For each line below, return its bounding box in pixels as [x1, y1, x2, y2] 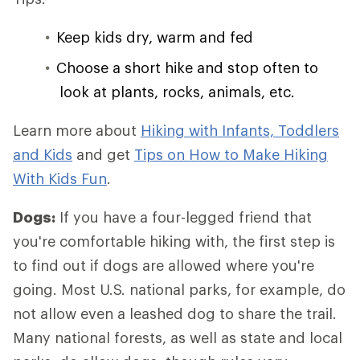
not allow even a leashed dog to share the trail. [13, 305, 337, 322]
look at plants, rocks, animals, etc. [59, 83, 295, 100]
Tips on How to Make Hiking [134, 145, 328, 163]
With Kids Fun [13, 170, 107, 187]
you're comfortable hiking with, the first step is [13, 232, 335, 250]
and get [72, 145, 134, 163]
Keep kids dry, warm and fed [56, 28, 253, 46]
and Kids [13, 145, 72, 163]
